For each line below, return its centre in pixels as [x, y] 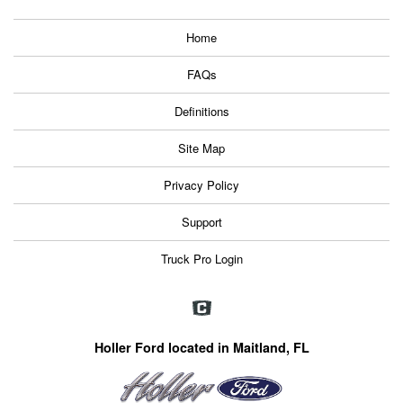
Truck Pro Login [201, 258]
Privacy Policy [201, 184]
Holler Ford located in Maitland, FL [201, 347]
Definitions [201, 111]
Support [201, 221]
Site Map [201, 148]
